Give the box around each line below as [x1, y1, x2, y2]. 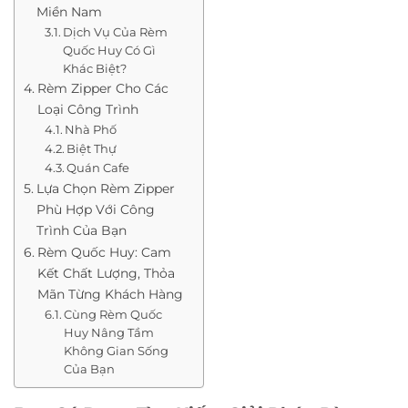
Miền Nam [36, 3, 102, 20]
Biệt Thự [66, 140, 117, 156]
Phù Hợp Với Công [36, 200, 155, 218]
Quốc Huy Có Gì [63, 42, 157, 57]
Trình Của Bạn [36, 221, 127, 239]
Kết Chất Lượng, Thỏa [36, 264, 175, 281]
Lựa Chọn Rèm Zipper [36, 179, 175, 197]
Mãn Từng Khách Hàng [36, 285, 183, 302]
